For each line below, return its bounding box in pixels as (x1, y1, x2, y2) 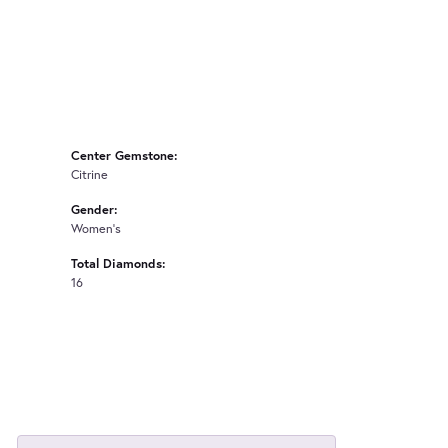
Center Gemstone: (71, 146, 178, 164)
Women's (71, 219, 121, 237)
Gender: (71, 200, 118, 218)
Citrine (71, 165, 108, 183)
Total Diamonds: (71, 254, 166, 272)
